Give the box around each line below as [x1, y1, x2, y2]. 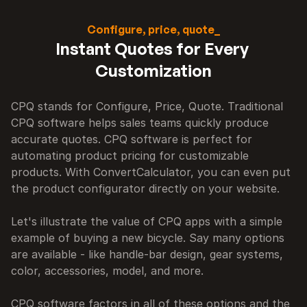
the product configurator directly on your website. [11, 182, 280, 195]
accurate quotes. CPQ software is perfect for [11, 132, 252, 146]
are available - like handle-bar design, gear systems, [11, 247, 283, 261]
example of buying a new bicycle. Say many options [11, 231, 284, 245]
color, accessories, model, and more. [11, 264, 204, 278]
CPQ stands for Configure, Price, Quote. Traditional [11, 99, 283, 113]
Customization [95, 60, 212, 81]
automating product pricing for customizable [11, 149, 249, 162]
